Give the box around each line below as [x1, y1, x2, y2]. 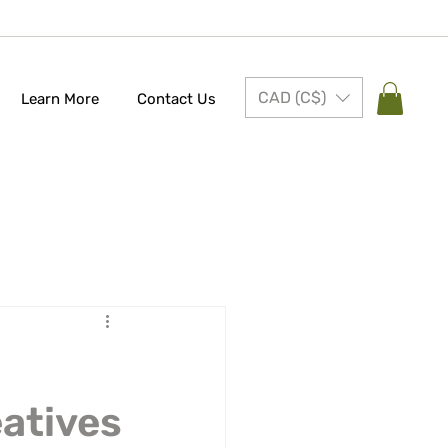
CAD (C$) [258, 88, 326, 107]
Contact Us [137, 90, 217, 108]
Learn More [21, 90, 100, 108]
